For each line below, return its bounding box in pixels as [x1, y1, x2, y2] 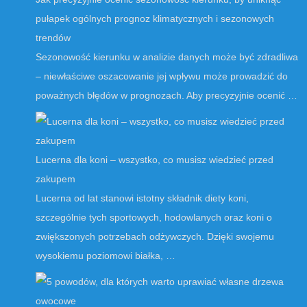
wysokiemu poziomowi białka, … [36, 250, 175, 262]
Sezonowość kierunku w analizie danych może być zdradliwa [36, 51, 298, 63]
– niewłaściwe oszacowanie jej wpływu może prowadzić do [36, 71, 288, 82]
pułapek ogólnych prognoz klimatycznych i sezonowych [36, 13, 274, 25]
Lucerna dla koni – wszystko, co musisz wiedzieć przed [36, 154, 273, 166]
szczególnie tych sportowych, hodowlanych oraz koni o [36, 212, 272, 223]
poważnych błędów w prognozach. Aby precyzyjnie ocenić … [36, 90, 297, 101]
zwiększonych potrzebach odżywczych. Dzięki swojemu [36, 231, 274, 243]
